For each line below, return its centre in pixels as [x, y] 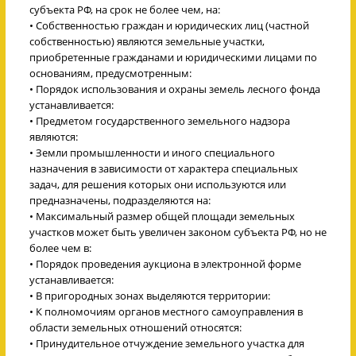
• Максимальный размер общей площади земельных [162, 216]
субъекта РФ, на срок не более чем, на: [125, 9]
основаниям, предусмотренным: [110, 73]
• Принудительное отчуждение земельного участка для [167, 343]
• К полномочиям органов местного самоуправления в [166, 311]
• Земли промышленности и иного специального [152, 152]
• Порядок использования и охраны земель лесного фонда [175, 89]
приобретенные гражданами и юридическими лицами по [173, 57]
